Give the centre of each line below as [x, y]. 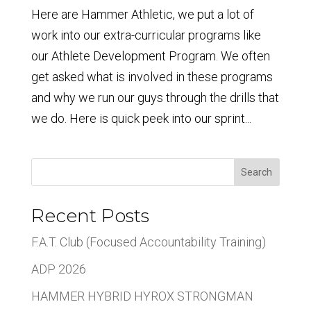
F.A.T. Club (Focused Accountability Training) [148, 242]
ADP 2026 [58, 269]
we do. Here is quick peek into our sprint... [141, 118]
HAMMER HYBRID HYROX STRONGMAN [142, 296]
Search [257, 172]
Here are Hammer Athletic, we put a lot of [142, 14]
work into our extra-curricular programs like [146, 35]
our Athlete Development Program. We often [150, 56]
